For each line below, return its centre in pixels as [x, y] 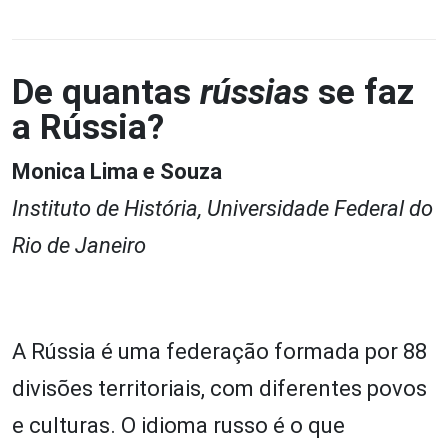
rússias [254, 92]
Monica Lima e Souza [117, 171]
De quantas [106, 92]
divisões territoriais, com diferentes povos [219, 388]
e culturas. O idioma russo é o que [178, 425]
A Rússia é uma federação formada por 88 [219, 351]
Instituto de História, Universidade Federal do [222, 208]
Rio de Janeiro [79, 245]
